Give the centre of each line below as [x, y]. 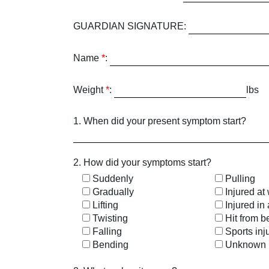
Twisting [110, 218]
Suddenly [113, 179]
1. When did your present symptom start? [160, 121]
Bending [110, 245]
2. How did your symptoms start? [142, 162]
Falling [107, 231]
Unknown [245, 245]
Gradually [113, 192]
